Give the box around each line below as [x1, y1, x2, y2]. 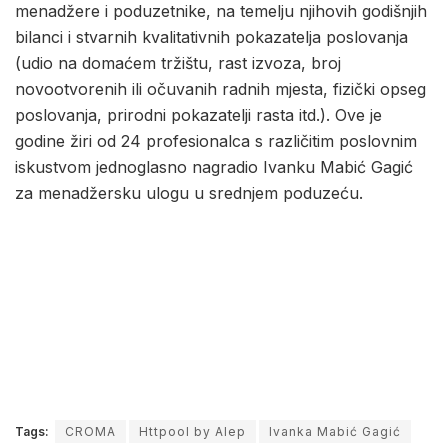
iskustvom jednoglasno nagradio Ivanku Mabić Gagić [15, 157, 413, 178]
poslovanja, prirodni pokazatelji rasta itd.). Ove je [15, 105, 382, 126]
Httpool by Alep [139, 424, 246, 440]
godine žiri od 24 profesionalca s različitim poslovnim [15, 131, 417, 152]
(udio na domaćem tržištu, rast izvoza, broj [15, 53, 341, 74]
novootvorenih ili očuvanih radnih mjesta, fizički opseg [15, 79, 426, 100]
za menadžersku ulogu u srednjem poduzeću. [15, 183, 363, 204]
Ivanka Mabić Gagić [269, 424, 401, 440]
